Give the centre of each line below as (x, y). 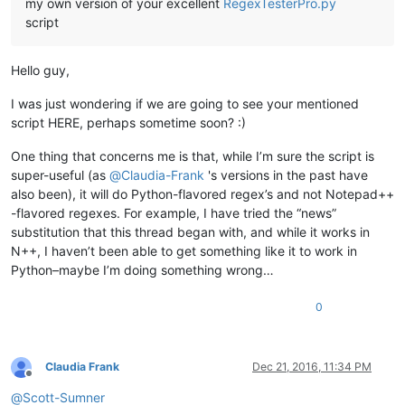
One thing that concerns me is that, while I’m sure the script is (193, 156)
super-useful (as (60, 175)
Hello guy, (40, 71)
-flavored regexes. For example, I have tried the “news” (174, 213)
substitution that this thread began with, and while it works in (190, 232)
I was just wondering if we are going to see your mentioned (185, 104)
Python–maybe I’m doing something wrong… (142, 270)
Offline (45, 380)
